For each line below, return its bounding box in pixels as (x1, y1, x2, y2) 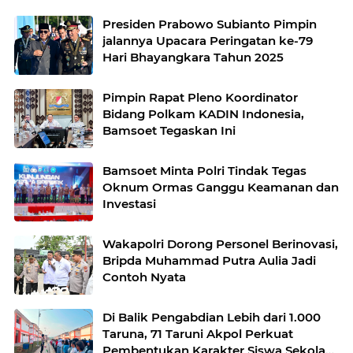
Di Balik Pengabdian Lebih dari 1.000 (102, 309, 321, 325)
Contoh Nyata (102, 269, 186, 284)
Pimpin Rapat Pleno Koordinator (102, 89, 298, 105)
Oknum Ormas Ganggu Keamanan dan (102, 179, 339, 195)
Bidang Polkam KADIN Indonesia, (102, 106, 304, 121)
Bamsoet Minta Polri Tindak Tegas (102, 162, 307, 178)
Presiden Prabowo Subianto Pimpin (102, 16, 317, 32)
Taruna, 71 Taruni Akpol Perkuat (102, 325, 293, 341)
